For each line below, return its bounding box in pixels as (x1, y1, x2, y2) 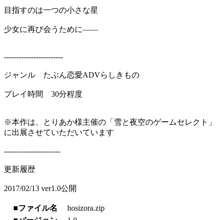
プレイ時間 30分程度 (4, 90, 82, 99)
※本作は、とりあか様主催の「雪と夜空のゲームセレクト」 (4, 118, 216, 127)
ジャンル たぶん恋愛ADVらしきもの (4, 71, 139, 80)
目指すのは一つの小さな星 (4, 6, 98, 15)
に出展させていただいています (4, 128, 114, 137)
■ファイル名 (13, 204, 57, 213)
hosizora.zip (67, 204, 105, 213)
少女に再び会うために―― (4, 25, 98, 34)
